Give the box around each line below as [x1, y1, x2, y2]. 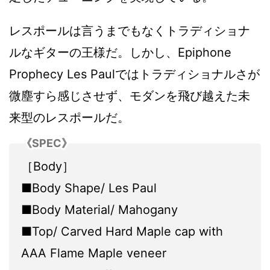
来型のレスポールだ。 [9, 110, 130, 125]
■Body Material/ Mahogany [21, 202, 178, 218]
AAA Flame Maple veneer [21, 246, 166, 261]
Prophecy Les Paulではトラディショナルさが [9, 67, 260, 82]
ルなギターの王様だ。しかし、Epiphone [9, 45, 231, 60]
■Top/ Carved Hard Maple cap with [21, 224, 223, 239]
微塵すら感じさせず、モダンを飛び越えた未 [9, 89, 250, 104]
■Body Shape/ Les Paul [21, 181, 157, 196]
